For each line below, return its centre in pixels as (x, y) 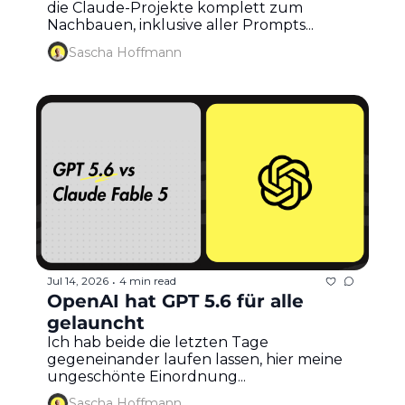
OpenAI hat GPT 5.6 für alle (175, 301)
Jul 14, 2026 (78, 281)
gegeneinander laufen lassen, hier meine (195, 359)
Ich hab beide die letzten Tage (158, 342)
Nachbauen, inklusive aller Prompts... (180, 25)
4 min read (148, 281)
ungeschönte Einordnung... (146, 376)
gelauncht (96, 322)
